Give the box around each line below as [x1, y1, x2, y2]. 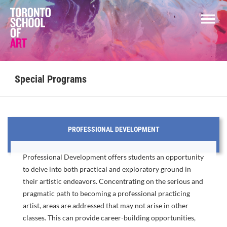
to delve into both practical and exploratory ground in [23, 165, 192, 173]
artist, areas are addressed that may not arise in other [23, 201, 189, 210]
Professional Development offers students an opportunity [23, 153, 204, 161]
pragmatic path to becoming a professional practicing [23, 189, 191, 198]
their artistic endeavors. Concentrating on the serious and [23, 177, 204, 185]
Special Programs [15, 73, 87, 85]
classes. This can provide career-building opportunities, [23, 213, 196, 222]
